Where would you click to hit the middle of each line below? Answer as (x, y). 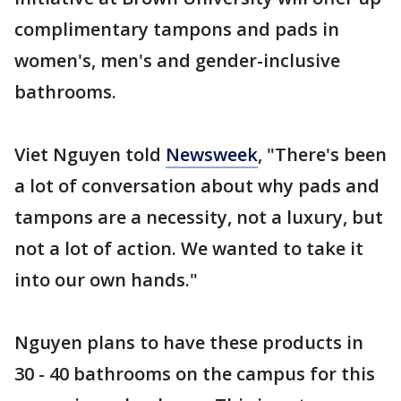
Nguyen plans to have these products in (189, 342)
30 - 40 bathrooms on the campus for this (195, 374)
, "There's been (322, 154)
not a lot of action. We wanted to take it (189, 248)
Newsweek (212, 154)
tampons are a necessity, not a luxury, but (199, 217)
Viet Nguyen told (90, 154)
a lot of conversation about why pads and (197, 186)
